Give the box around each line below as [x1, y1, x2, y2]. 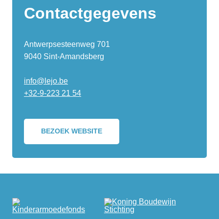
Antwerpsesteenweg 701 [24, 40, 112, 48]
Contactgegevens [24, 4, 156, 22]
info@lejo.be [24, 77, 68, 86]
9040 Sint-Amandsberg [24, 52, 104, 61]
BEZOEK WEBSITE [41, 127, 102, 135]
